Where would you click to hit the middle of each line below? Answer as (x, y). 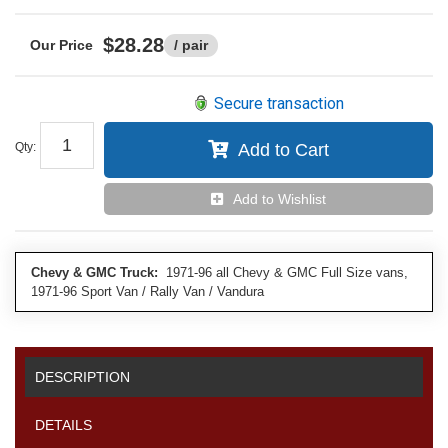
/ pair (191, 44)
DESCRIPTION (83, 377)
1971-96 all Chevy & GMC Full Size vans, (283, 272)
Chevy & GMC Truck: (94, 272)
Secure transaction (279, 103)
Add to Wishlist (279, 199)
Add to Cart (283, 150)
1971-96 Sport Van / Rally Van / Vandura (147, 291)
